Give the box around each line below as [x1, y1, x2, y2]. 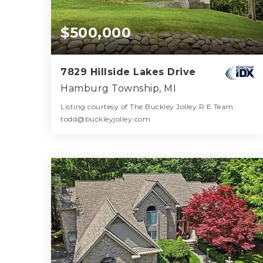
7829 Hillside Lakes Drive [60, 66, 196, 77]
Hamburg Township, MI [60, 82, 176, 94]
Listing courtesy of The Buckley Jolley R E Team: [60, 102, 235, 111]
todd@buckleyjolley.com [60, 114, 150, 123]
